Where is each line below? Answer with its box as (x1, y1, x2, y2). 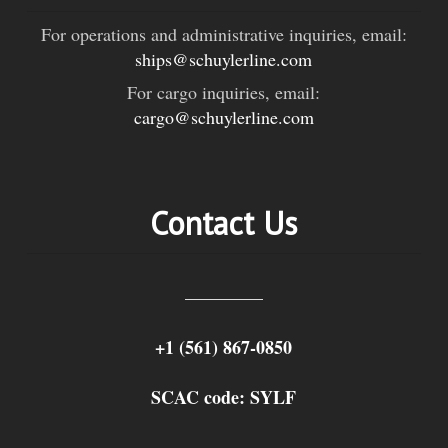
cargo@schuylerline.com (133, 105, 314, 129)
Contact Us (150, 202, 298, 244)
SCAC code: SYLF (151, 384, 297, 410)
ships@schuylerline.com (135, 47, 313, 71)
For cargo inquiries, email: (127, 80, 321, 104)
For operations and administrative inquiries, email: (40, 22, 407, 46)
